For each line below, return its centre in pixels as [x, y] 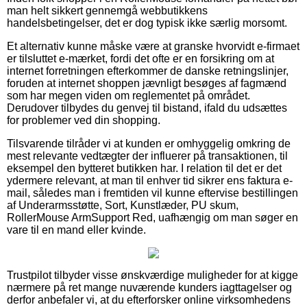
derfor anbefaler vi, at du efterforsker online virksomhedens [149, 299]
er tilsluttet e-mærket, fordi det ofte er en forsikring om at [140, 58]
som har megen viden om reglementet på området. [128, 95]
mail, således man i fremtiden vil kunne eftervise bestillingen [152, 193]
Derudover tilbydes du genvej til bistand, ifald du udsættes [147, 108]
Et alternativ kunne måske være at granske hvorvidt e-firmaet [153, 46]
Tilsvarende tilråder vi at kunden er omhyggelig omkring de [149, 143]
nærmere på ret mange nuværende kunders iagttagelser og [149, 287]
